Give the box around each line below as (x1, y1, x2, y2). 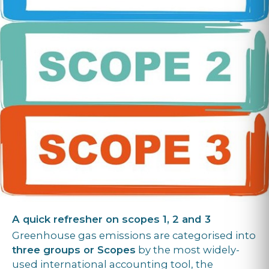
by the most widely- (136, 243, 240, 256)
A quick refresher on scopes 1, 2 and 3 (12, 213, 211, 225)
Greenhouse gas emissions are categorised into (12, 229, 256, 241)
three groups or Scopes (12, 243, 136, 256)
